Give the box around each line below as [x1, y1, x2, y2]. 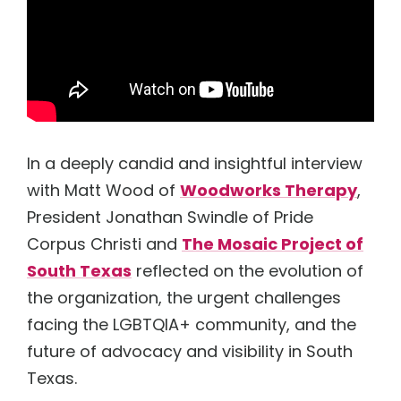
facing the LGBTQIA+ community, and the [27, 312, 356, 336]
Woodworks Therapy [180, 178, 357, 201]
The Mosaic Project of [182, 232, 363, 255]
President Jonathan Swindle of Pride [27, 205, 313, 228]
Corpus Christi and [27, 232, 182, 255]
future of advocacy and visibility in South [27, 339, 353, 363]
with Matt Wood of [27, 178, 180, 201]
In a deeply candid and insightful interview [27, 151, 363, 175]
